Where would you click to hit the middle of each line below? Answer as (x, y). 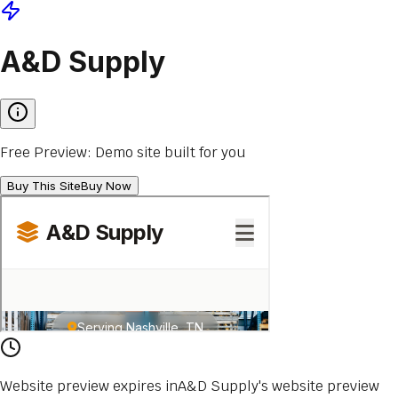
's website (291, 386)
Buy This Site (44, 185)
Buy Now (106, 185)
